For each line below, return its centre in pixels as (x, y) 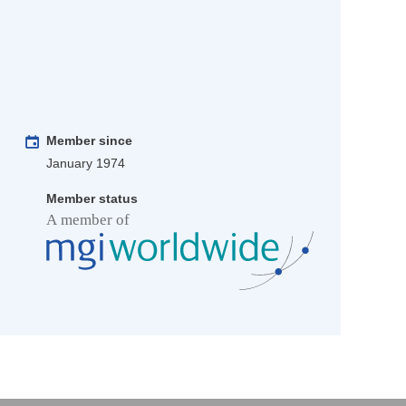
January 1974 (86, 164)
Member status (92, 199)
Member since (89, 141)
